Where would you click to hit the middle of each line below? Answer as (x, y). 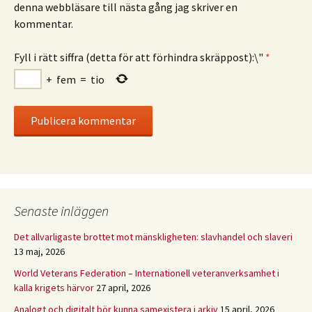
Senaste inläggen (61, 211)
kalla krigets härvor (54, 288)
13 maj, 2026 (39, 252)
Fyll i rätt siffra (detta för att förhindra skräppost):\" (139, 57)
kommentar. (44, 24)
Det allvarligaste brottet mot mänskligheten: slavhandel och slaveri (153, 237)
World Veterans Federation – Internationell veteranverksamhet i (147, 273)
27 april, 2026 (123, 288)
